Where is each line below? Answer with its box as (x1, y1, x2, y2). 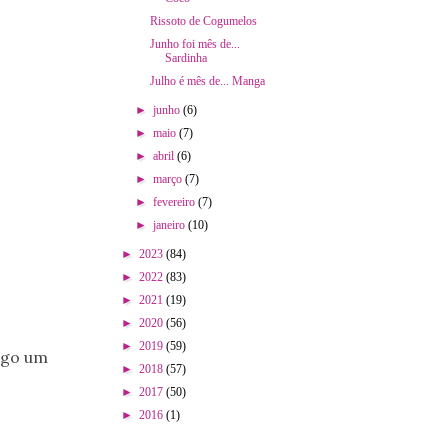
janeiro (152, 217, 188, 232)
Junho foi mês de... (150, 36, 241, 51)
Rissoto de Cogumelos (150, 13, 258, 28)
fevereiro (152, 194, 198, 209)
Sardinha (165, 50, 208, 65)
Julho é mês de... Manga (150, 73, 266, 88)
